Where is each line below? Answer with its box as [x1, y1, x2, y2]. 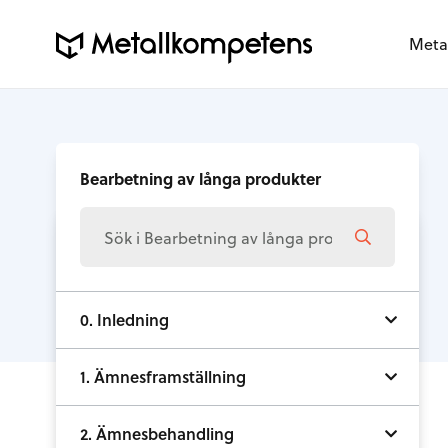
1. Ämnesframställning [80, 365, 246, 388]
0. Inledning [80, 308, 169, 331]
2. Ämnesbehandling [80, 422, 234, 445]
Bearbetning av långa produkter [80, 167, 321, 190]
